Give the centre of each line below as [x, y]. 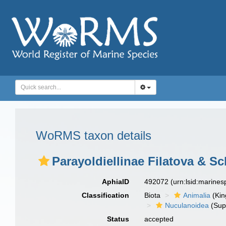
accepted [159, 219]
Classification [106, 195]
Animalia [197, 195]
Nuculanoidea [187, 205]
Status [118, 219]
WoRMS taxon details [94, 135]
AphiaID [116, 182]
